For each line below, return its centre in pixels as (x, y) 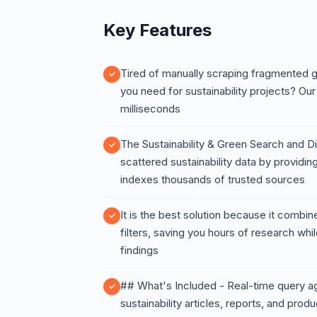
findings (139, 250)
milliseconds (150, 109)
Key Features (157, 30)
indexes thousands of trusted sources (213, 179)
